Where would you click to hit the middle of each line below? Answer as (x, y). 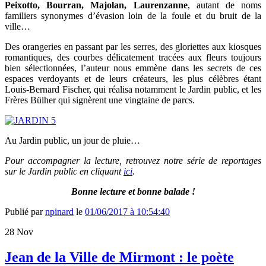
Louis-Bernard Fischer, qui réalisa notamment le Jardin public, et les (133, 90)
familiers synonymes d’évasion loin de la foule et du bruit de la (133, 16)
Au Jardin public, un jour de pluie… (72, 141)
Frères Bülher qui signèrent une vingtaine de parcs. (100, 100)
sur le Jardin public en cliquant (64, 172)
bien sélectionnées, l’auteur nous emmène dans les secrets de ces (133, 68)
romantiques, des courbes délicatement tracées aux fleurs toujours (133, 58)
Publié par (25, 212)
